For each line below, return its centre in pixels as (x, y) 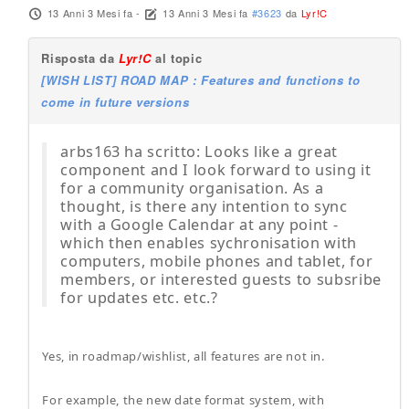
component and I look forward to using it (216, 170)
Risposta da (80, 58)
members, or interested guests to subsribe (221, 279)
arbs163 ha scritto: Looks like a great (199, 152)
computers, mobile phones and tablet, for (217, 261)
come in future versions (115, 102)
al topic (177, 58)
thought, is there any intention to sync (204, 206)
